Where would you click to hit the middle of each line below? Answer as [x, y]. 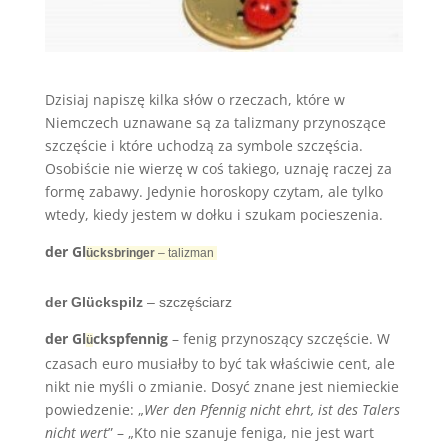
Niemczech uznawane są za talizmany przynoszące [215, 122]
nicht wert [76, 432]
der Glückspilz [93, 302]
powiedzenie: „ [94, 409]
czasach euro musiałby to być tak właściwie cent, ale [219, 363]
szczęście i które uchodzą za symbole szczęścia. [203, 145]
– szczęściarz [187, 302]
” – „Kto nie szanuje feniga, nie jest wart [240, 432]
